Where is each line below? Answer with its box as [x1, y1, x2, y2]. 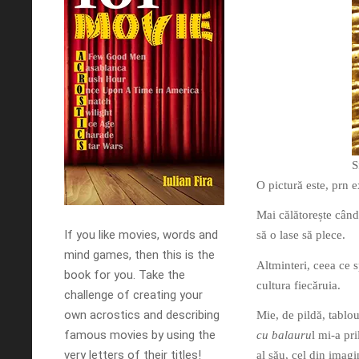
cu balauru [256, 329, 312, 342]
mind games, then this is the [64, 248, 215, 262]
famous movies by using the [64, 328, 216, 342]
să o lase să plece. [256, 228, 345, 242]
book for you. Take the [64, 268, 185, 282]
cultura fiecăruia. [256, 278, 341, 292]
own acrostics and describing [64, 308, 220, 322]
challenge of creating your [64, 288, 203, 302]
